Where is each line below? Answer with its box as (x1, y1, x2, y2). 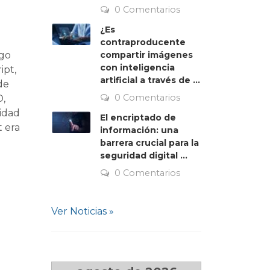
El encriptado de (100, 112, 176, 123)
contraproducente (100, 37, 186, 48)
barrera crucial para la (100, 137, 199, 148)
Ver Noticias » (51, 206, 114, 217)
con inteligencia (100, 62, 175, 73)
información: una (100, 125, 178, 136)
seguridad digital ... (100, 150, 187, 161)
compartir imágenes (100, 49, 193, 60)
